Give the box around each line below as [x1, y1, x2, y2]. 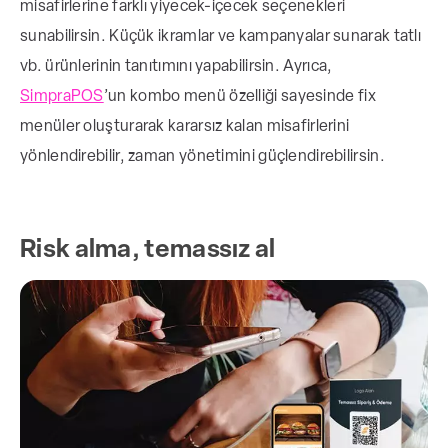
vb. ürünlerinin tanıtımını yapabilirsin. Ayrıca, [20, 58, 336, 75]
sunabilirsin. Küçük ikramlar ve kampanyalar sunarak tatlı [20, 28, 422, 45]
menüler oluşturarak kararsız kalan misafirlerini [20, 118, 350, 135]
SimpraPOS [20, 88, 104, 105]
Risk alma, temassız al [20, 237, 276, 263]
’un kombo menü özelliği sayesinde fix [103, 88, 376, 105]
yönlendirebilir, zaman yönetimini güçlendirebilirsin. [20, 148, 385, 165]
